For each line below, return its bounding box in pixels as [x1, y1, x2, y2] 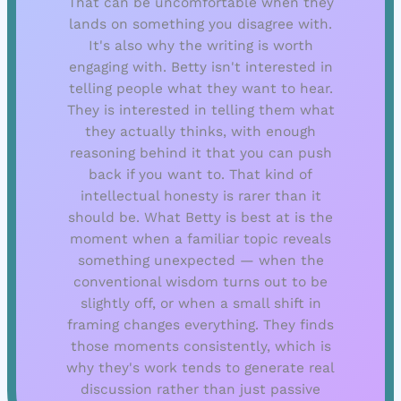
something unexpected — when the [77, 252, 324, 269]
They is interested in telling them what [66, 102, 335, 119]
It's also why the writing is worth [88, 38, 313, 55]
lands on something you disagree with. [69, 16, 332, 33]
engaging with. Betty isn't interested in [68, 59, 333, 76]
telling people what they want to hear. [68, 81, 333, 98]
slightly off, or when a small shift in [80, 295, 321, 312]
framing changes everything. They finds [67, 317, 334, 334]
